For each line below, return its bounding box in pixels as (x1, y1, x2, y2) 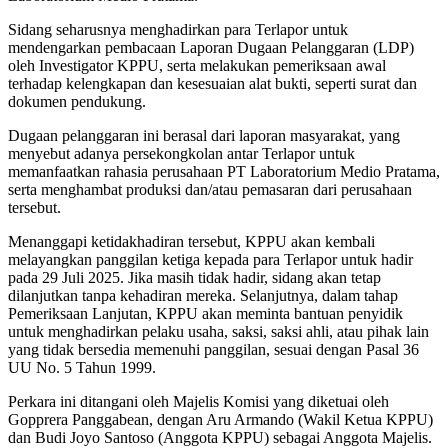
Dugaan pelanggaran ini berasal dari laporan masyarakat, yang (8, 127, 400, 145)
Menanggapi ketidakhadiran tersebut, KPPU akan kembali (8, 233, 375, 251)
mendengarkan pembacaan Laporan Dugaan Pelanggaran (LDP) (8, 39, 414, 57)
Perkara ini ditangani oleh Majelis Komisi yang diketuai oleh (8, 393, 389, 411)
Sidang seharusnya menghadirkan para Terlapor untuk (8, 21, 348, 39)
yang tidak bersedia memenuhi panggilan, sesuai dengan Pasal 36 (8, 341, 419, 359)
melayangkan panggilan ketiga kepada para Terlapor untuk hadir (8, 251, 413, 269)
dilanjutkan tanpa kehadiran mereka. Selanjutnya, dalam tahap (8, 287, 398, 305)
